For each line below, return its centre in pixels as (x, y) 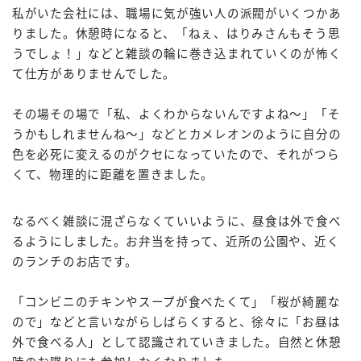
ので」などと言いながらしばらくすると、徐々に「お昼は (176, 323)
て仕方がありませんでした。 (94, 75)
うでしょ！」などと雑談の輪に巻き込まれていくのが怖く (177, 54)
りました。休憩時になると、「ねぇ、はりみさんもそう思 (176, 34)
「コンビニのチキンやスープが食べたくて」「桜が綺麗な (176, 303)
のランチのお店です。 (75, 262)
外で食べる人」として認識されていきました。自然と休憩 (177, 343)
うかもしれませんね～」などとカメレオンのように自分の (177, 135)
